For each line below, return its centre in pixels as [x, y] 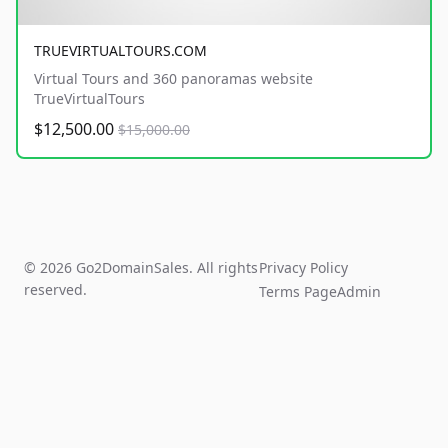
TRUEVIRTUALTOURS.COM [120, 51]
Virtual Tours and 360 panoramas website [173, 79]
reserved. [55, 290]
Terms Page [298, 292]
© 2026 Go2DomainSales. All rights [141, 268]
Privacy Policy [304, 268]
